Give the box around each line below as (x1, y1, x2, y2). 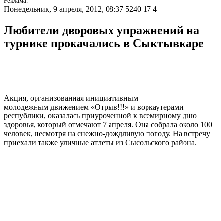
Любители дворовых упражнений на (4, 24, 199, 37)
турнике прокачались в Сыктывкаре (4, 37, 204, 50)
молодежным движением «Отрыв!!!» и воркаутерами (4, 103, 184, 111)
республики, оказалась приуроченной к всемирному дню (4, 111, 197, 120)
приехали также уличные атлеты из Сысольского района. (4, 138, 197, 147)
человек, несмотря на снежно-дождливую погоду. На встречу (4, 129, 210, 138)
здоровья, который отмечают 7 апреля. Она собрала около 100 (4, 120, 212, 129)
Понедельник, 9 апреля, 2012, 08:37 (4, 5, 123, 14)
